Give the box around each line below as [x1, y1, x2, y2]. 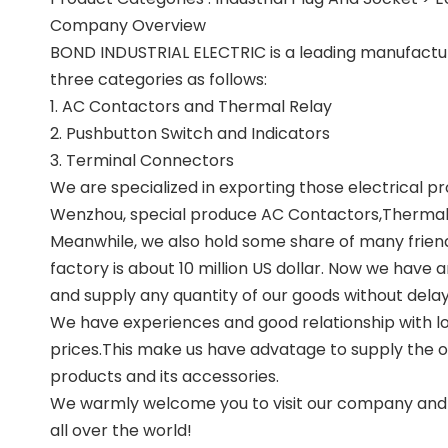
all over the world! [50, 419, 192, 442]
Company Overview [50, 14, 206, 37]
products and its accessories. [50, 365, 279, 388]
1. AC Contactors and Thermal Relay [50, 95, 332, 118]
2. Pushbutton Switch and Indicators [50, 122, 330, 145]
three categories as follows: [50, 68, 267, 91]
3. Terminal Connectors [50, 149, 234, 172]
